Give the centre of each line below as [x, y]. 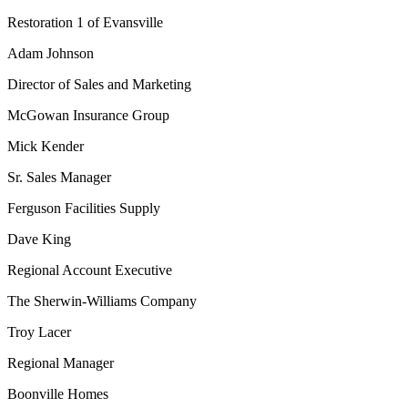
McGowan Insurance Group [88, 116]
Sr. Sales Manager [59, 178]
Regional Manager [61, 363]
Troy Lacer [39, 332]
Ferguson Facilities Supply [84, 209]
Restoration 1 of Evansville [85, 23]
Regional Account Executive [90, 270]
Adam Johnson [51, 54]
